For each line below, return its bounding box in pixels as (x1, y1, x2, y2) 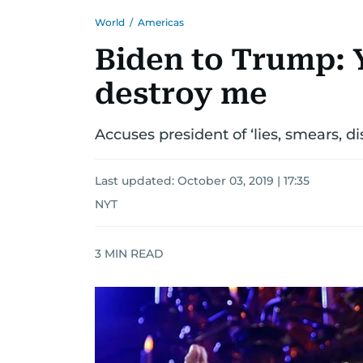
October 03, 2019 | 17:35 (177, 173, 310, 188)
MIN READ (101, 246, 164, 261)
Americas (138, 16, 184, 28)
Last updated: (95, 173, 177, 188)
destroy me (95, 77, 267, 111)
